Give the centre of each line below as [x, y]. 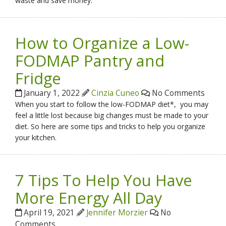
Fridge [38, 78]
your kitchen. [36, 137]
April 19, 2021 [49, 212]
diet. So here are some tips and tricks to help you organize [110, 126]
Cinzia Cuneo [116, 93]
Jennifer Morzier [117, 212]
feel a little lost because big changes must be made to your [112, 115]
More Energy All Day [89, 197]
